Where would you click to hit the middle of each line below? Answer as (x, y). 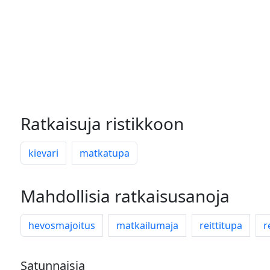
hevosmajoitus (62, 225)
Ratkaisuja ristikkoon (102, 124)
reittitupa (221, 225)
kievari (43, 153)
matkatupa (105, 153)
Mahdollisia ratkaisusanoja (125, 196)
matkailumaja (147, 225)
